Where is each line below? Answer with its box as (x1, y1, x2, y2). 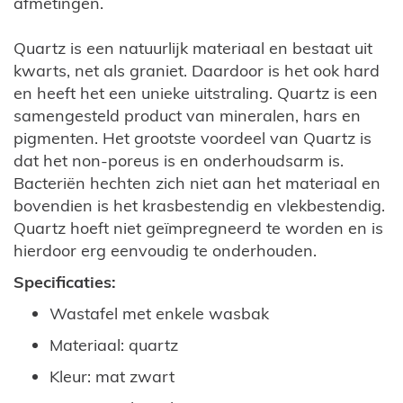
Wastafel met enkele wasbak (49, 303, 269, 325)
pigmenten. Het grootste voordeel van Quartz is (13, 128, 372, 149)
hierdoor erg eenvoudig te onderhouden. (13, 240, 317, 262)
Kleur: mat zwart (49, 366, 175, 388)
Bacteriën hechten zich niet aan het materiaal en (13, 173, 381, 194)
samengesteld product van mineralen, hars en (13, 105, 361, 127)
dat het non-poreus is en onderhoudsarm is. (13, 150, 344, 172)
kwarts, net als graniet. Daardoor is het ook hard (13, 60, 380, 82)
